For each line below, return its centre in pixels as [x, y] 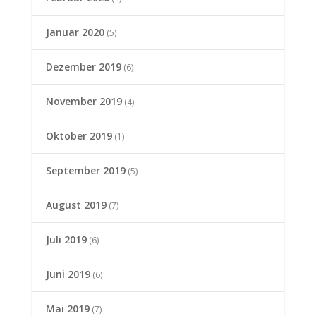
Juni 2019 [68, 274]
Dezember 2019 [83, 67]
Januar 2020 [75, 32]
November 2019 [84, 102]
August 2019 [76, 205]
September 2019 [85, 171]
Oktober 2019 [79, 136]
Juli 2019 [66, 240]
